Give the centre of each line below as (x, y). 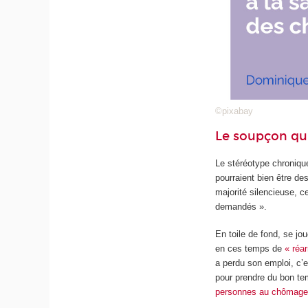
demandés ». (241, 206)
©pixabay (234, 111)
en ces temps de (250, 249)
